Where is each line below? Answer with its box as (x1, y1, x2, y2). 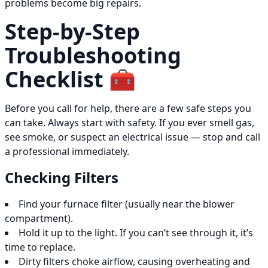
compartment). (5, 212, 73, 226)
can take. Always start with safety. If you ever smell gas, (5, 116, 254, 130)
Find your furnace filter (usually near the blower (19, 197, 234, 211)
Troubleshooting (5, 41, 181, 71)
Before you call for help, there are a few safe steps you (5, 102, 251, 115)
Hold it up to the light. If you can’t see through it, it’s (19, 226, 253, 240)
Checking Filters (5, 167, 118, 188)
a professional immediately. (5, 145, 129, 159)
